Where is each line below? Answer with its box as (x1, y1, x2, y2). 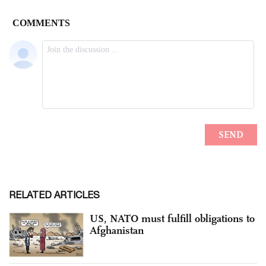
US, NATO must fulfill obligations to (90, 211, 255, 225)
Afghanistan (90, 223, 144, 237)
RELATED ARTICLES (9, 189, 100, 200)
